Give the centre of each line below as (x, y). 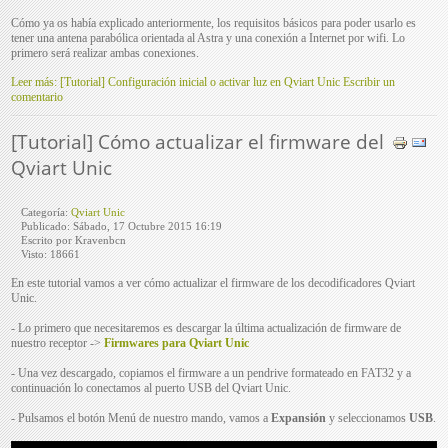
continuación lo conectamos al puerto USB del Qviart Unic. (151, 387)
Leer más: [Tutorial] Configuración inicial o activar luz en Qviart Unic (176, 81)
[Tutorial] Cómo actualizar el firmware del (198, 141)
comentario (37, 96)
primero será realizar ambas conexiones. (105, 52)
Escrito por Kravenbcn (74, 239)
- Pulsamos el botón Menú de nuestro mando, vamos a (141, 417)
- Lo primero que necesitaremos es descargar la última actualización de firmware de (206, 327)
